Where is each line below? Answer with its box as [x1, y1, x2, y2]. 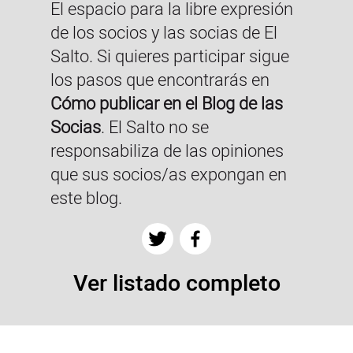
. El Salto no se [101, 114, 209, 140]
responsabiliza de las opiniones [50, 138, 284, 164]
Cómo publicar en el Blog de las [50, 91, 283, 117]
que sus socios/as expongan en [50, 162, 287, 188]
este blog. [50, 185, 122, 211]
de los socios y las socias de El [50, 20, 277, 46]
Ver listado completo [72, 266, 281, 300]
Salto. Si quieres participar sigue [50, 43, 289, 69]
